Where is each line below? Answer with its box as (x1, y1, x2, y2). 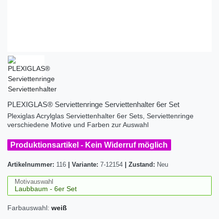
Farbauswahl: (7, 204, 49, 212)
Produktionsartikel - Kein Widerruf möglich (10, 140, 168, 149)
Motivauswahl (15, 178, 53, 185)
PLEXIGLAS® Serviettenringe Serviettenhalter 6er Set (7, 100, 179, 109)
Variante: (70, 161, 100, 168)
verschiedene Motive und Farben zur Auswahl (7, 120, 149, 129)
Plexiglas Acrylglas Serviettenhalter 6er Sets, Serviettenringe (7, 111, 194, 120)
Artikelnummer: (7, 161, 56, 168)
